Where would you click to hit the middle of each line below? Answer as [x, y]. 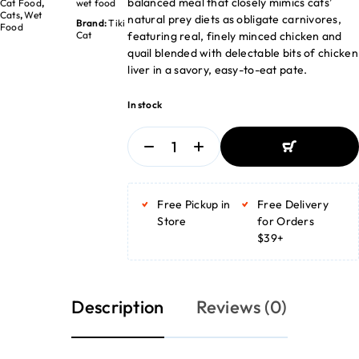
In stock [145, 105]
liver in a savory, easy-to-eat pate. [218, 70]
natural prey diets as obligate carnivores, [235, 19]
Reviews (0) [242, 307]
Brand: [92, 23]
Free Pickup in [194, 204]
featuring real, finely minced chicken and [235, 36]
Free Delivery [293, 204]
